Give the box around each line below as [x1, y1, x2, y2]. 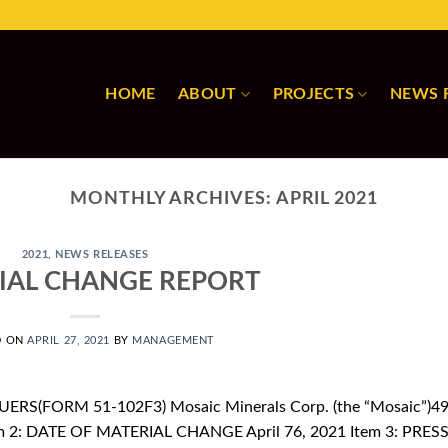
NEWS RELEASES [55, 249, 149, 261]
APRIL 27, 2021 [27, 334, 111, 346]
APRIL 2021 [275, 189, 378, 208]
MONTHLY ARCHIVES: [70, 189, 276, 208]
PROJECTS [272, 86, 355, 102]
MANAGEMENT [132, 334, 215, 346]
